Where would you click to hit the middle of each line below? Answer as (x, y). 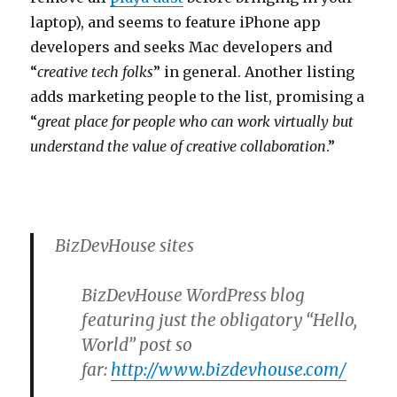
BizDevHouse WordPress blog (194, 296)
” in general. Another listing (254, 72)
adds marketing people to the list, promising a (198, 97)
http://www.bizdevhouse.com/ (229, 370)
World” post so (137, 345)
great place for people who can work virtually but (196, 122)
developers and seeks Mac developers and (182, 47)
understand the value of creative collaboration (179, 147)
